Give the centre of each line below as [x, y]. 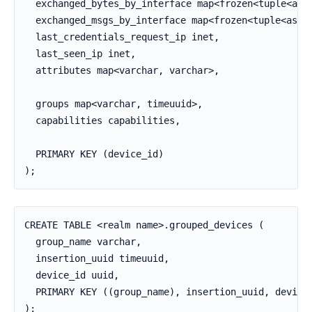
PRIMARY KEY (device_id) [94, 154]
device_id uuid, [72, 275]
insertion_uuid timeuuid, [97, 259]
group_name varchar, [83, 242]
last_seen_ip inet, [80, 54]
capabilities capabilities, [102, 121]
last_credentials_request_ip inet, [122, 37]
